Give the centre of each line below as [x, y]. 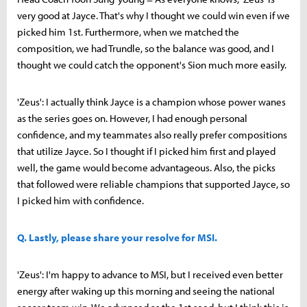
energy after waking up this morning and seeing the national [146, 291]
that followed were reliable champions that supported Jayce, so [153, 184]
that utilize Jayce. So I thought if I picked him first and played [146, 151]
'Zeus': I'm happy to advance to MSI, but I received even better [150, 274]
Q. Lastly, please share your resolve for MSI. [117, 237]
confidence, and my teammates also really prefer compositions [152, 134]
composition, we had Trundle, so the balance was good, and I [146, 48]
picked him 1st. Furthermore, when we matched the [128, 32]
